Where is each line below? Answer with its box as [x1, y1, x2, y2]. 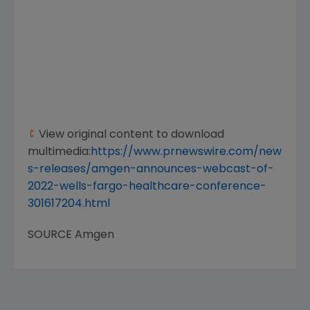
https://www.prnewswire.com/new [91, 147, 282, 158]
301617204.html [28, 199, 110, 210]
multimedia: [28, 147, 91, 158]
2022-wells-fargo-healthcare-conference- [28, 181, 266, 192]
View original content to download [36, 129, 224, 140]
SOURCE [28, 230, 75, 241]
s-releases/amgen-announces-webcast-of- [28, 164, 274, 175]
